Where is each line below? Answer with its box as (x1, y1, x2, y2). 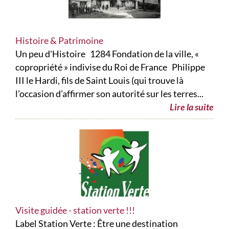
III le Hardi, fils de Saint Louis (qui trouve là (15, 75, 184, 86)
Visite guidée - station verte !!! (15, 204, 135, 216)
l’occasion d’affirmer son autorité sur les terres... (15, 88, 203, 100)
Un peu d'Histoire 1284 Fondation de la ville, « (15, 48, 199, 60)
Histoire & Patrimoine (15, 35, 103, 47)
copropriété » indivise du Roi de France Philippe (15, 61, 205, 73)
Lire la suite (170, 101, 214, 113)
